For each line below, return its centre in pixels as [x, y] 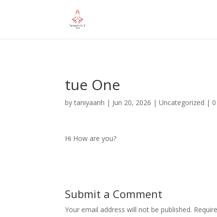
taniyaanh [90, 102]
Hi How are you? [91, 138]
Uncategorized [182, 102]
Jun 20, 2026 [132, 102]
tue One [93, 85]
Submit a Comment [114, 194]
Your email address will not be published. [129, 209]
